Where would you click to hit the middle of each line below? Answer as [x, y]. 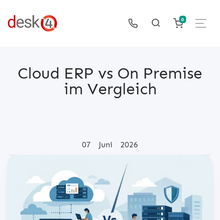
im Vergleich [110, 89]
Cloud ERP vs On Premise [110, 73]
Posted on [26, 144]
